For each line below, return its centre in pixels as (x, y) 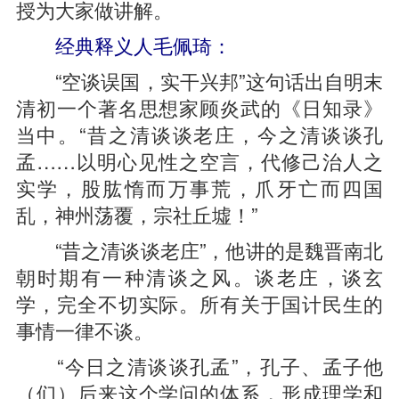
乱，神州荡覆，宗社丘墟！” (136, 214)
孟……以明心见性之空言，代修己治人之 (199, 160)
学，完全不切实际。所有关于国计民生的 (199, 303)
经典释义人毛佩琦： (133, 45)
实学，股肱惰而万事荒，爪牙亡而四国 (199, 187)
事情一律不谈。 (84, 330)
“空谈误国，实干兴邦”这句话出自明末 (199, 80)
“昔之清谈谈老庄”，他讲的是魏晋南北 (199, 249)
